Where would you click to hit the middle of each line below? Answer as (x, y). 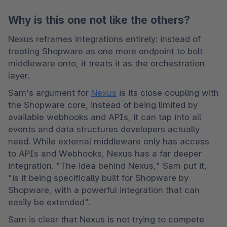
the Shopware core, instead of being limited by (103, 105)
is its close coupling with (168, 93)
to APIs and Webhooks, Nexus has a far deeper (105, 154)
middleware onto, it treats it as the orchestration (106, 64)
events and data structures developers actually (104, 129)
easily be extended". (51, 202)
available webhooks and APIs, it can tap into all (105, 117)
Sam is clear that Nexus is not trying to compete (106, 220)
